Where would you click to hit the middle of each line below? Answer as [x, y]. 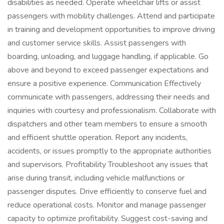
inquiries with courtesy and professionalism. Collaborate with [112, 110]
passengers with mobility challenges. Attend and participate [111, 16]
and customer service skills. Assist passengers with [97, 43]
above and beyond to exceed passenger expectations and [108, 70]
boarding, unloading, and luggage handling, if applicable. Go [108, 56]
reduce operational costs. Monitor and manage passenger [107, 205]
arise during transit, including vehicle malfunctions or [96, 178]
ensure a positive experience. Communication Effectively [104, 83]
